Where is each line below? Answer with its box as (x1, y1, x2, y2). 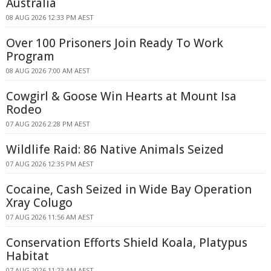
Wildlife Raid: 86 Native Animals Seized (6, 142, 224, 157)
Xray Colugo (6, 195, 73, 211)
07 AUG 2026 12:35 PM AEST (6, 159, 94, 168)
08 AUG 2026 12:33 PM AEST (6, 13, 94, 22)
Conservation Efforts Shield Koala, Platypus (6, 235, 247, 250)
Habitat (6, 248, 49, 264)
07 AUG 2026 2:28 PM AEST (6, 119, 90, 128)
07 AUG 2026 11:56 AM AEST (6, 212, 94, 221)
